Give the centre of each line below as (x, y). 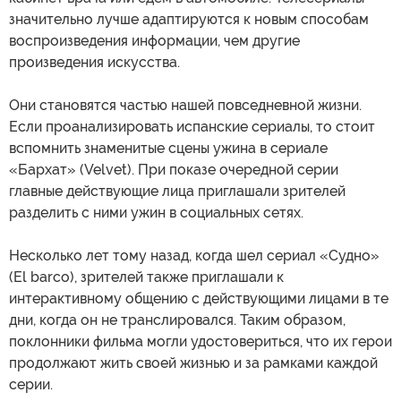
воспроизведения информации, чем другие (154, 41)
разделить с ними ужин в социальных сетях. (156, 213)
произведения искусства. (94, 63)
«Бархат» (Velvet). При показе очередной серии (174, 170)
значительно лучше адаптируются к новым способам (189, 20)
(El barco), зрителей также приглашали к (146, 277)
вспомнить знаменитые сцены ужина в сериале (168, 149)
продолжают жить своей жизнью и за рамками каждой (193, 363)
